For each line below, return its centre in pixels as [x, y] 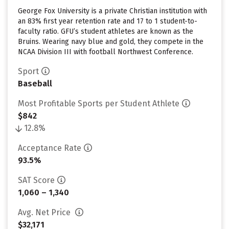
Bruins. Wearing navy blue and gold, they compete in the [111, 42]
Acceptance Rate [50, 148]
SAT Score [36, 180]
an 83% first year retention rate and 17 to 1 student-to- [108, 21]
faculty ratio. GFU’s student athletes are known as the [106, 31]
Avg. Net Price [45, 212]
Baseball [35, 84]
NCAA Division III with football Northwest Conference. [106, 52]
